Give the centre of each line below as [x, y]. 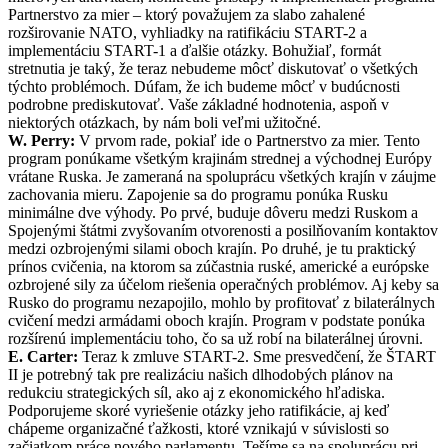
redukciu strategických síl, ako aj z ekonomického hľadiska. [196, 393]
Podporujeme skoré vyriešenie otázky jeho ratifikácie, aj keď [198, 411]
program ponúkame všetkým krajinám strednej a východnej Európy [220, 159]
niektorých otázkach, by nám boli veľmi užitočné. [164, 123]
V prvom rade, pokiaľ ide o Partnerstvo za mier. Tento [247, 141]
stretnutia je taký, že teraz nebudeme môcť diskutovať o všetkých [213, 69]
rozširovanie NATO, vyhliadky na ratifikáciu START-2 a [187, 33]
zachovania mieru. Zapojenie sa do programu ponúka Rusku [198, 195]
